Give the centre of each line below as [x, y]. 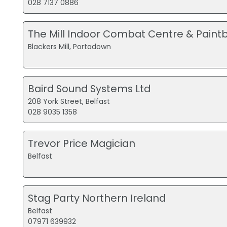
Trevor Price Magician [82, 144]
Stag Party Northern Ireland [97, 198]
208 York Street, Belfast [69, 102]
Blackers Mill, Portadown [70, 47]
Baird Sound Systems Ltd [89, 89]
